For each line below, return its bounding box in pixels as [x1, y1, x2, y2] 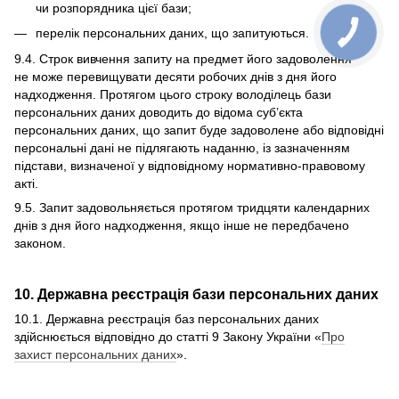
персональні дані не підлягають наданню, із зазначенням [14, 140, 350, 155]
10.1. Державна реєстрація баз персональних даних [14, 312, 319, 327]
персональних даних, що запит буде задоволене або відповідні [14, 122, 384, 137]
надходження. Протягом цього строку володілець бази [14, 86, 331, 102]
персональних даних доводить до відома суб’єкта [14, 104, 303, 119]
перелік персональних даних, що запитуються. [36, 26, 309, 41]
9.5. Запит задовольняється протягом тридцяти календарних [14, 199, 370, 215]
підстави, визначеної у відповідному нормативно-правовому [14, 158, 365, 173]
